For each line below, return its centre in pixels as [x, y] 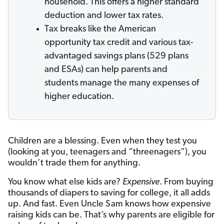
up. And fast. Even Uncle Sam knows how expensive [109, 204]
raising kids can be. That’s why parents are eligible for [111, 215]
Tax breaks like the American [100, 29]
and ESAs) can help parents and [106, 70]
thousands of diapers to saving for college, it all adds [109, 193]
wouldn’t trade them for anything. [74, 163]
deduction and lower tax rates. [104, 16]
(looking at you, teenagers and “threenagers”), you [107, 152]
